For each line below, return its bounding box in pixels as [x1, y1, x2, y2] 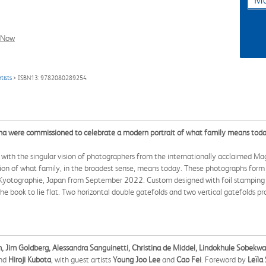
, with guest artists [51, 255, 113, 264]
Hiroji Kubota [8, 255, 51, 264]
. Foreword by [201, 255, 248, 264]
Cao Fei [176, 255, 201, 264]
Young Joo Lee [113, 255, 160, 264]
